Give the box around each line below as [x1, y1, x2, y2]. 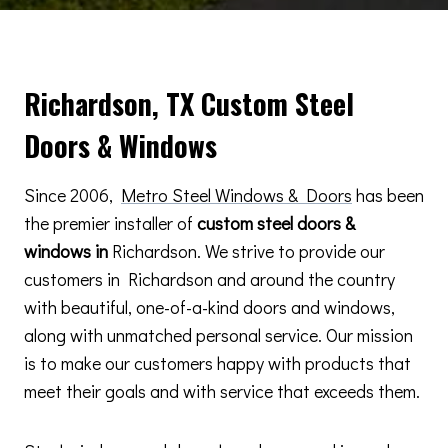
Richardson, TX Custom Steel [24, 83, 354, 124]
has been [352, 183, 424, 207]
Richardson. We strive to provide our [112, 239, 385, 263]
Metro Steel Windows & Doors [121, 183, 352, 207]
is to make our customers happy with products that [24, 351, 411, 375]
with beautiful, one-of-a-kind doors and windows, [24, 295, 395, 319]
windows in [24, 239, 112, 263]
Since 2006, [24, 183, 121, 207]
